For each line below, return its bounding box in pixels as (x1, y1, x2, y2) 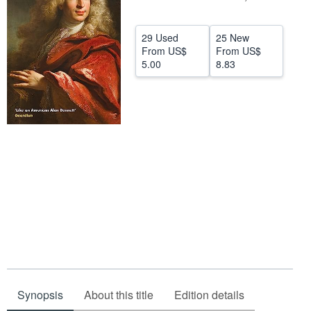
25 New (215, 31, 249, 44)
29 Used (142, 31, 178, 44)
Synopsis (17, 286, 63, 303)
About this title (84, 286, 153, 303)
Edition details (174, 286, 244, 303)
